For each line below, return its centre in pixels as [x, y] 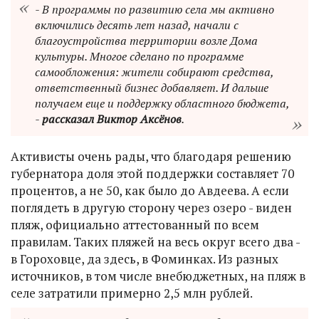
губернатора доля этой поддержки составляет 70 [152, 173]
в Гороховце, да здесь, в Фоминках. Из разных [145, 258]
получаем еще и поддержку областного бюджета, [162, 103]
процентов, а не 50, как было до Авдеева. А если [150, 190]
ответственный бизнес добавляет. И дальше [152, 87]
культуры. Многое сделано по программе [139, 56]
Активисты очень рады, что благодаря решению [151, 156]
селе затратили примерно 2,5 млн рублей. [132, 293]
